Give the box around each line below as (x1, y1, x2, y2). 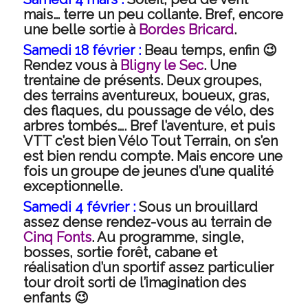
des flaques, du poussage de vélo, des (23, 102, 274, 119)
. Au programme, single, (91, 229, 244, 245)
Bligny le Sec (120, 57, 203, 74)
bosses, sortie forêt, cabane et (23, 244, 217, 261)
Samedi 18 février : (23, 42, 141, 58)
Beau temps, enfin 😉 (140, 42, 277, 58)
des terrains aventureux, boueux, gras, (23, 87, 269, 104)
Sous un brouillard (135, 199, 258, 215)
